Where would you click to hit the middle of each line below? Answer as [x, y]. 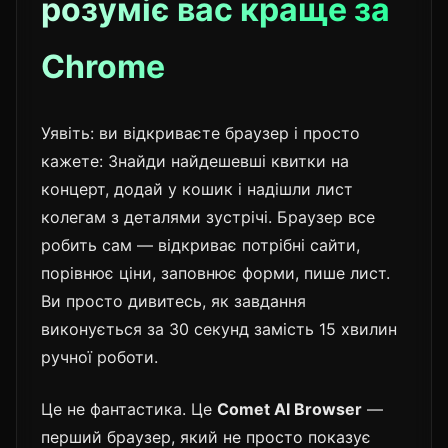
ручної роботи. [99, 356]
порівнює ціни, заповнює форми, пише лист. [215, 272]
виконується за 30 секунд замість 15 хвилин [219, 328]
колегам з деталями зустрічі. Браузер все [208, 216]
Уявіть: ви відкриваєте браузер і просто [200, 132]
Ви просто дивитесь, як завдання [173, 300]
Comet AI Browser [289, 408]
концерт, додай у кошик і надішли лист [197, 188]
